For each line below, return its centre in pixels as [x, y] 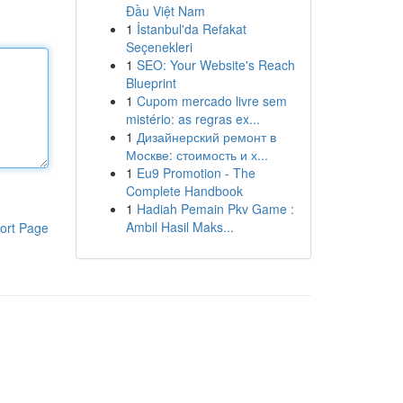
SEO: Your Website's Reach [215, 65]
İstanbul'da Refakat [191, 29]
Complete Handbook [184, 191]
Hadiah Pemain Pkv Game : [215, 209]
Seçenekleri [159, 47]
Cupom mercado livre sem [211, 101]
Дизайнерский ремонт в [206, 137]
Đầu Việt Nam [165, 11]
